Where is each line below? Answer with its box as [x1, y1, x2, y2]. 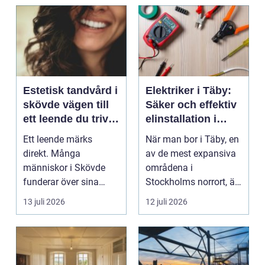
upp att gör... [23, 205, 75, 216]
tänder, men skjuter [23, 190, 102, 202]
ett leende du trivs [23, 113, 114, 125]
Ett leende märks [23, 134, 92, 146]
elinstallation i [146, 113, 216, 125]
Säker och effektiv [146, 99, 237, 111]
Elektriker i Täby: [146, 85, 231, 97]
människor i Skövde [23, 162, 105, 174]
